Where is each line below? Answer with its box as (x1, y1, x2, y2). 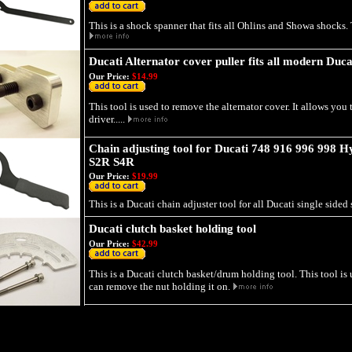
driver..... (89, 113, 127, 125)
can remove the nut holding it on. (89, 280, 233, 292)
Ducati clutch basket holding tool (89, 222, 256, 235)
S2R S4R (89, 156, 134, 168)
